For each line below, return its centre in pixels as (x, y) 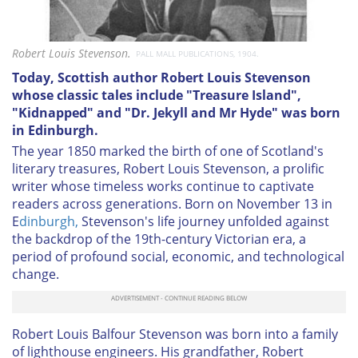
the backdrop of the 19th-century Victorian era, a (159, 239)
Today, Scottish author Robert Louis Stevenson (161, 77)
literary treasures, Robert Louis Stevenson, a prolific (168, 168)
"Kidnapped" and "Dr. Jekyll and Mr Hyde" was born (176, 112)
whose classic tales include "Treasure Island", (157, 95)
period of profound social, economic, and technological (178, 256)
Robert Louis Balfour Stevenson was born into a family (175, 334)
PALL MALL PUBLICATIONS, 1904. (197, 53)
